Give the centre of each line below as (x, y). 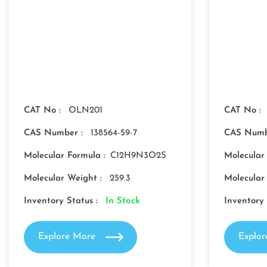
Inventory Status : (62, 201)
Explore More (68, 237)
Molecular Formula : (65, 156)
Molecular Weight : (64, 178)
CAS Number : (55, 133)
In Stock (123, 201)
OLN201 (86, 111)
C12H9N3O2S (138, 156)
